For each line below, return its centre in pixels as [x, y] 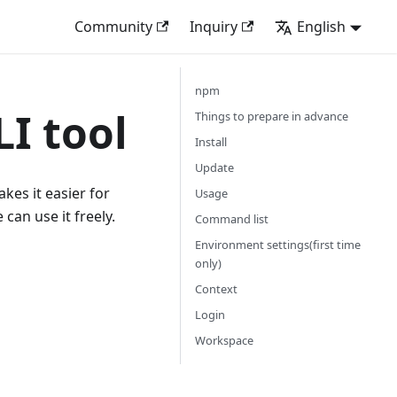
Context [216, 289]
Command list [232, 219]
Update [214, 167]
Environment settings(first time [278, 245]
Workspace [224, 340]
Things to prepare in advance [272, 116]
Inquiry [214, 27]
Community [113, 27]
